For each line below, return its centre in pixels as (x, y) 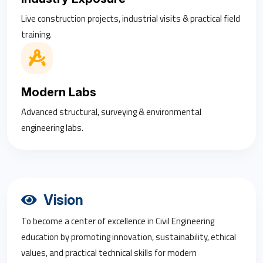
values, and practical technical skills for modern (109, 252)
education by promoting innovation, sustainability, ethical (129, 237)
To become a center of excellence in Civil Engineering (118, 221)
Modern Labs (59, 92)
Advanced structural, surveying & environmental (111, 112)
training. (36, 34)
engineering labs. (52, 127)
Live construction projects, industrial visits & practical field (131, 18)
